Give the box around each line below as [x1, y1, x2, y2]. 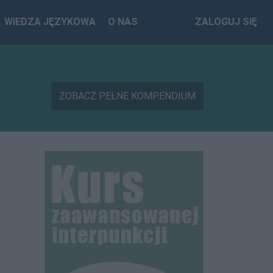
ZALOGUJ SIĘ [195, 16, 257, 27]
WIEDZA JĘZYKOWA [4, 16, 96, 27]
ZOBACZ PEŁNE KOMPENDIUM [59, 90, 196, 102]
